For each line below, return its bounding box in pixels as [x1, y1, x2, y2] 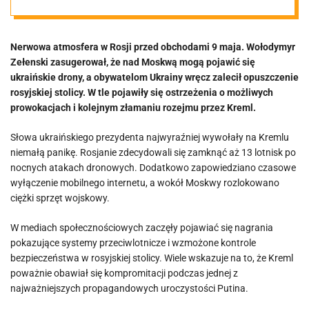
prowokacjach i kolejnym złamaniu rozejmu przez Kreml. [10, 102, 256, 113]
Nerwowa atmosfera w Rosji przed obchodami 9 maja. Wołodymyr [10, 41, 295, 52]
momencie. [32, 44, 200, 82]
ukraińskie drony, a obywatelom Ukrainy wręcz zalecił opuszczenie [10, 72, 299, 83]
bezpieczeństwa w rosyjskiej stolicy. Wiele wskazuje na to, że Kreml [10, 252, 293, 263]
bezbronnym [32, 6, 224, 44]
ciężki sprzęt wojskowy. [10, 192, 110, 203]
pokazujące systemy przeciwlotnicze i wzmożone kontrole [10, 237, 256, 248]
